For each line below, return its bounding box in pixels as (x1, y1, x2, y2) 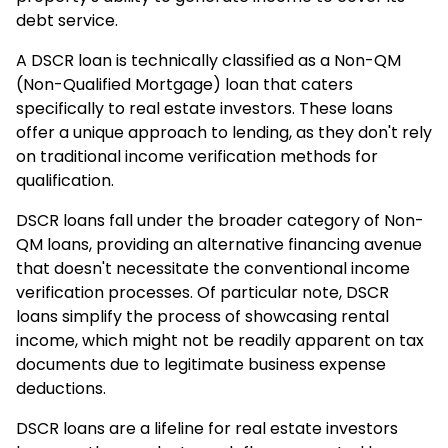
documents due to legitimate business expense (16, 353, 386, 377)
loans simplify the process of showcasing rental (16, 305, 389, 329)
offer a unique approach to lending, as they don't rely (16, 121, 432, 145)
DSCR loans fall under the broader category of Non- (16, 209, 424, 233)
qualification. (16, 169, 114, 193)
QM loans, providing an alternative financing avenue (16, 233, 422, 257)
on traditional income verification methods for (16, 145, 378, 169)
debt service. (16, 9, 118, 33)
